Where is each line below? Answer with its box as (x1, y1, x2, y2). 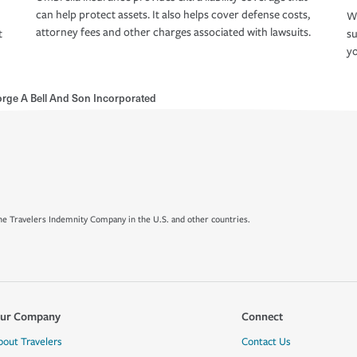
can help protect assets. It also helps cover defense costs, (36, 8, 310, 22)
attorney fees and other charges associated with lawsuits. (36, 25, 311, 40)
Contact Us (241, 335, 291, 348)
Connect (241, 308, 283, 324)
